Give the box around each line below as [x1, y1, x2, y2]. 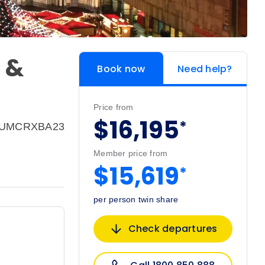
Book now [97, 62, 146, 76]
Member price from [93, 148, 168, 159]
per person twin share [93, 195, 179, 205]
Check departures [128, 222, 218, 236]
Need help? [177, 62, 232, 76]
